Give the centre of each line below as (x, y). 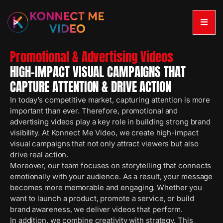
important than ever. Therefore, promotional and (94, 111)
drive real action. (39, 155)
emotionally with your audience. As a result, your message (111, 176)
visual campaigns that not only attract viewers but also (104, 144)
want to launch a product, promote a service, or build (102, 198)
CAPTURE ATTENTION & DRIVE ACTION (91, 87)
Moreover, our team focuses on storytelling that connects (111, 166)
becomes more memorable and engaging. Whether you (106, 187)
